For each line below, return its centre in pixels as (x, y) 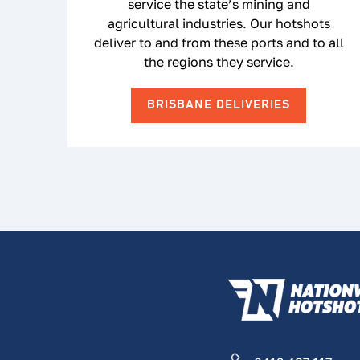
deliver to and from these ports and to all (219, 42)
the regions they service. (219, 61)
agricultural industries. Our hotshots (219, 23)
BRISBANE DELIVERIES (219, 105)
